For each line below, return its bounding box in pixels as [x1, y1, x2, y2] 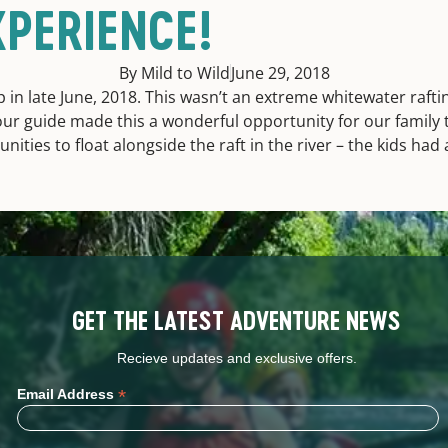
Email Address [17, 385, 118, 402]
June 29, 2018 [230, 62, 330, 84]
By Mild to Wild [118, 62, 230, 84]
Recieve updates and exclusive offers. [116, 350, 357, 367]
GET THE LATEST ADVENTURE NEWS [72, 305, 402, 336]
